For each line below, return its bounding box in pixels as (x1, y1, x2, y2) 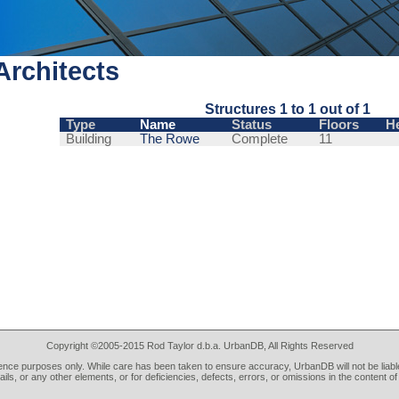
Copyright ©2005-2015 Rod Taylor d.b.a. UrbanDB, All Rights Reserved (45, 340, 354, 351)
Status (231, 118, 272, 133)
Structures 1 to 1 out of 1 (205, 101, 370, 118)
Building (65, 132, 111, 147)
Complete (231, 132, 288, 147)
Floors (318, 118, 359, 133)
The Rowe (139, 132, 199, 147)
